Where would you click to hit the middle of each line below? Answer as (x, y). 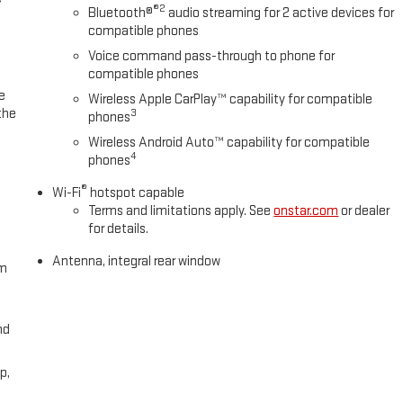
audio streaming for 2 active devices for (280, 13)
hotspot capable (136, 193)
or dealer (364, 210)
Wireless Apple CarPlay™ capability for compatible (231, 99)
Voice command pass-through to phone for (212, 56)
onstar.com (306, 210)
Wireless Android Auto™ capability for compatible (229, 142)
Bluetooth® (121, 13)
